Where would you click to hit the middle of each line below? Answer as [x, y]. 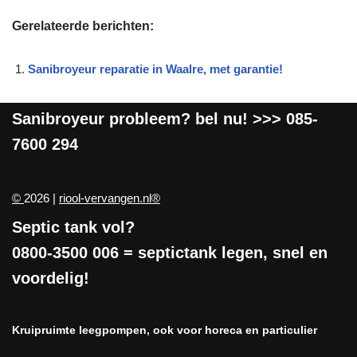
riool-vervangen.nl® [110, 198]
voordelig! [51, 278]
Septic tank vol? [73, 227]
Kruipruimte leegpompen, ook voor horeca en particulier [165, 330]
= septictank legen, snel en [223, 253]
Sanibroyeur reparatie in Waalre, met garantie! [155, 69]
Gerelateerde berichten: [83, 25]
